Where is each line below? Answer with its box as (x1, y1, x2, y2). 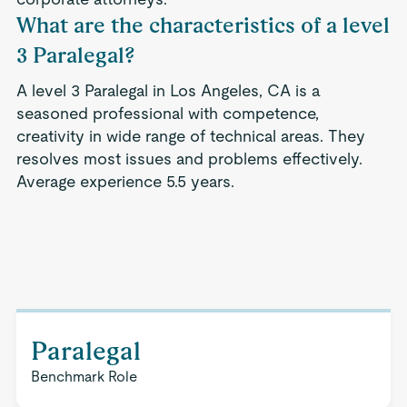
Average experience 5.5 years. (15, 172, 234, 191)
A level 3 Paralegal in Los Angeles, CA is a (15, 81, 321, 100)
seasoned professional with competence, (15, 104, 319, 123)
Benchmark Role (30, 368, 137, 385)
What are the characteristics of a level (15, 12, 390, 38)
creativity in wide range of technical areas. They (15, 126, 365, 145)
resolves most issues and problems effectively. (15, 149, 362, 168)
